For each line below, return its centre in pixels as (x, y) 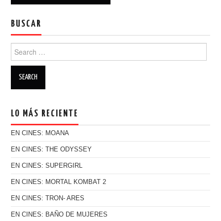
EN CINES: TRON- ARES (48, 198)
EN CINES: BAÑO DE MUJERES (59, 214)
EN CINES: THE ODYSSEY (52, 149)
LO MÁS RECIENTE (45, 113)
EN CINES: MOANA (40, 133)
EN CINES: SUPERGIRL (47, 166)
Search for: (28, 48)
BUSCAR (26, 24)
